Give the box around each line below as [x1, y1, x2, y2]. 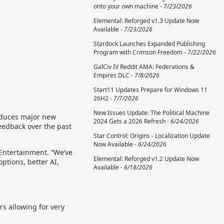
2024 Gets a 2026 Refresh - [93, 117, 170, 125]
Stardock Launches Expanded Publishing [93, 39, 205, 48]
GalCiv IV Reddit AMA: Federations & [93, 62, 194, 71]
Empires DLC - [93, 71, 134, 79]
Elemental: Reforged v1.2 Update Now [93, 154, 199, 163]
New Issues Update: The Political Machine [93, 108, 209, 117]
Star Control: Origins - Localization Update [93, 131, 210, 140]
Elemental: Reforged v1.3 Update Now [93, 16, 199, 25]
